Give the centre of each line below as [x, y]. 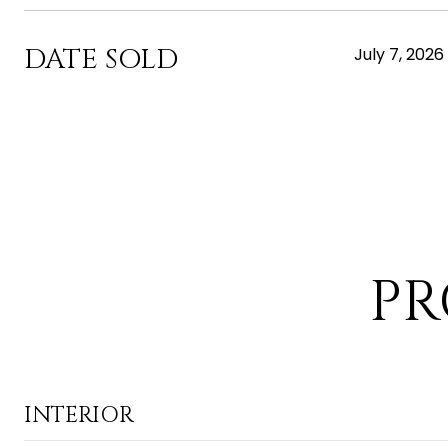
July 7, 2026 [399, 54]
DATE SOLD [101, 59]
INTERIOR [79, 415]
